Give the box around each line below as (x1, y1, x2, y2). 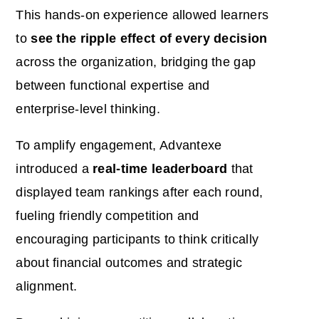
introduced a (16, 161, 93, 176)
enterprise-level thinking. (16, 101, 160, 116)
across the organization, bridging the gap (16, 54, 256, 69)
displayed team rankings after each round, (16, 184, 263, 199)
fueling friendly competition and (16, 208, 199, 223)
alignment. (16, 278, 78, 293)
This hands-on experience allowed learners (16, 7, 269, 22)
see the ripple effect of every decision (31, 31, 268, 46)
